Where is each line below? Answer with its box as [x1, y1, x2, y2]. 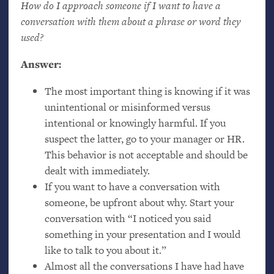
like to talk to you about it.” [44, 242, 166, 257]
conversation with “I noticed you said [44, 210, 211, 226]
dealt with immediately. [44, 163, 150, 178]
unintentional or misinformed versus [44, 99, 210, 114]
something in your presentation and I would [44, 226, 240, 242]
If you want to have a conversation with [44, 179, 220, 194]
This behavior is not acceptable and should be [44, 147, 248, 162]
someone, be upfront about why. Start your [44, 194, 234, 210]
